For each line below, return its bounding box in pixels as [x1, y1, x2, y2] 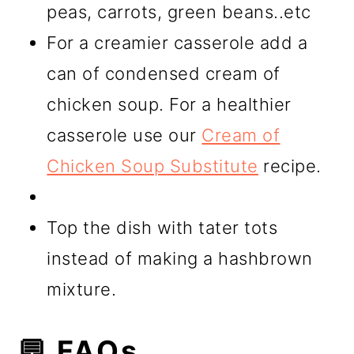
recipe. [258, 155, 322, 176]
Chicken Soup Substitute [47, 155, 258, 176]
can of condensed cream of [47, 62, 281, 84]
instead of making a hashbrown [47, 247, 313, 269]
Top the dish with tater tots [47, 217, 278, 238]
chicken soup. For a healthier [47, 93, 292, 115]
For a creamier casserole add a [47, 32, 308, 53]
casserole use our [47, 124, 202, 145]
